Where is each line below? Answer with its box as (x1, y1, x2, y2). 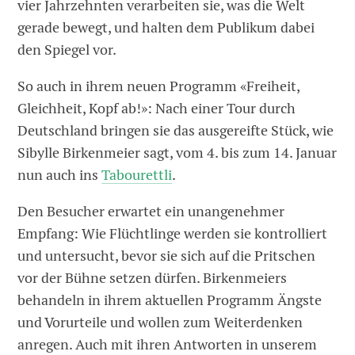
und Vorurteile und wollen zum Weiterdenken (17, 313, 303, 332)
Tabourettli (101, 166, 173, 185)
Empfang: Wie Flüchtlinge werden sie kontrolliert (17, 224, 328, 243)
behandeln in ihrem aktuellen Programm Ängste (17, 291, 323, 310)
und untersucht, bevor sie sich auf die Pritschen (17, 246, 316, 265)
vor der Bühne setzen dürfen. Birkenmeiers (17, 269, 288, 288)
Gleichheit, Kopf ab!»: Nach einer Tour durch (17, 99, 296, 118)
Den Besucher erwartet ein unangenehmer (17, 202, 285, 221)
